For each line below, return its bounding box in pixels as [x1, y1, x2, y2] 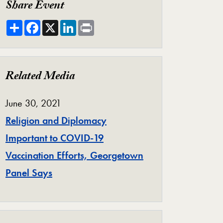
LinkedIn [76, 17, 112, 30]
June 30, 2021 [5, 96, 61, 110]
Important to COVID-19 [5, 131, 104, 144]
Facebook [40, 17, 80, 30]
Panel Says [5, 166, 52, 179]
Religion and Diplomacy [5, 113, 107, 127]
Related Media [5, 67, 75, 88]
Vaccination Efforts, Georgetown [5, 148, 143, 162]
